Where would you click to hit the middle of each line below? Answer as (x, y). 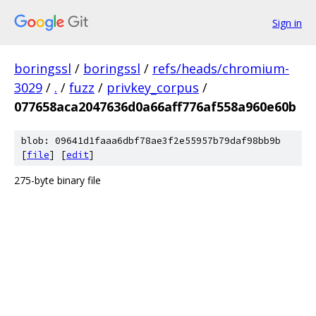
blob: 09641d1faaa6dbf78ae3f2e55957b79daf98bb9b (151, 141)
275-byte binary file (57, 180)
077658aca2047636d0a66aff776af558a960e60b (155, 107)
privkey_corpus (153, 87)
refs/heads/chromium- (221, 68)
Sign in (287, 23)
